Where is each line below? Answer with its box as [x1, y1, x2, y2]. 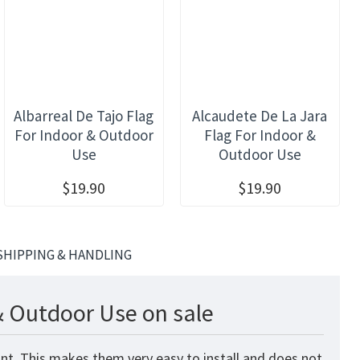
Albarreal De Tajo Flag [14, 105, 154, 125]
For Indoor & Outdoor [14, 125, 153, 145]
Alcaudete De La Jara [192, 105, 328, 125]
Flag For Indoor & [203, 125, 316, 145]
